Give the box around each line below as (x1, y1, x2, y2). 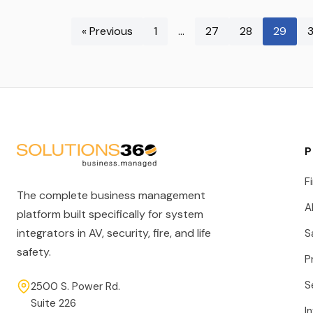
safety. (17, 245, 51, 260)
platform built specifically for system (17, 207, 203, 222)
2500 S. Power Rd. (31, 279, 120, 294)
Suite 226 (31, 296, 76, 311)
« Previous (82, 23, 133, 38)
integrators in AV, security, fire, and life (17, 226, 211, 241)
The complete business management (17, 188, 205, 203)
